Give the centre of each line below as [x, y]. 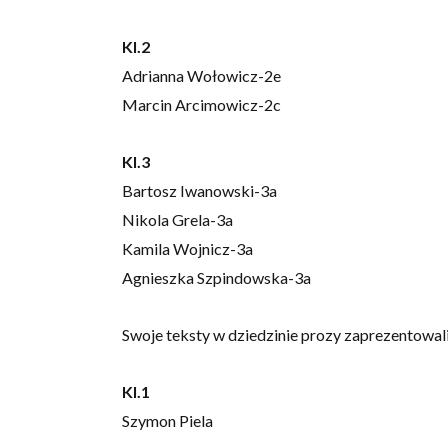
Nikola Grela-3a [177, 220]
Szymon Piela [167, 421]
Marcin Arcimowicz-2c [201, 105]
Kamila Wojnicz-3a [187, 249]
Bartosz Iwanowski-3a [199, 191]
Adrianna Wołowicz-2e [201, 76]
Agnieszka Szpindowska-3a [216, 278]
